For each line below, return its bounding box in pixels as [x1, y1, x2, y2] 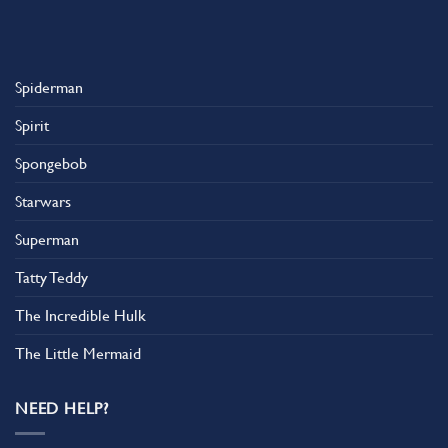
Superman [15, 229, 79, 249]
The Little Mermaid [15, 343, 141, 363]
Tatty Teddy [15, 267, 88, 287]
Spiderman [15, 77, 83, 97]
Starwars [15, 191, 71, 211]
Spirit [15, 115, 49, 135]
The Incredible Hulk [15, 305, 146, 325]
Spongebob [15, 153, 87, 173]
